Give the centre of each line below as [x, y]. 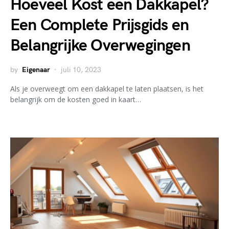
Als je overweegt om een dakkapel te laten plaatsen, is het [107, 88]
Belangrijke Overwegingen [100, 45]
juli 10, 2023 [81, 70]
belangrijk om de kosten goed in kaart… [76, 99]
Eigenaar [36, 70]
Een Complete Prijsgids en [100, 25]
